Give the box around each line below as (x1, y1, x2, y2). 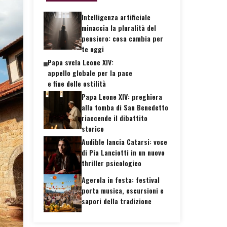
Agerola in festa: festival (82, 174, 160, 185)
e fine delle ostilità (48, 78, 106, 89)
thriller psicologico (82, 157, 141, 168)
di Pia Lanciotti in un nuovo (82, 146, 165, 158)
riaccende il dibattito (82, 112, 147, 123)
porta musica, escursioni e (82, 184, 164, 196)
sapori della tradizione (82, 195, 152, 206)
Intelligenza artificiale (82, 11, 150, 22)
